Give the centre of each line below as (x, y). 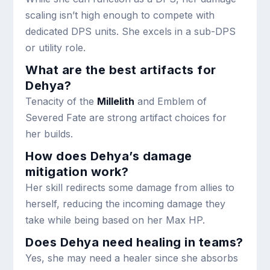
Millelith (116, 102)
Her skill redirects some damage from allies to (130, 188)
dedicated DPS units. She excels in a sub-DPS (131, 32)
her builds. (49, 134)
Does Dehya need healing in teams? (134, 243)
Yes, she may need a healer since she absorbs (132, 258)
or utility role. (56, 48)
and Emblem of (171, 102)
